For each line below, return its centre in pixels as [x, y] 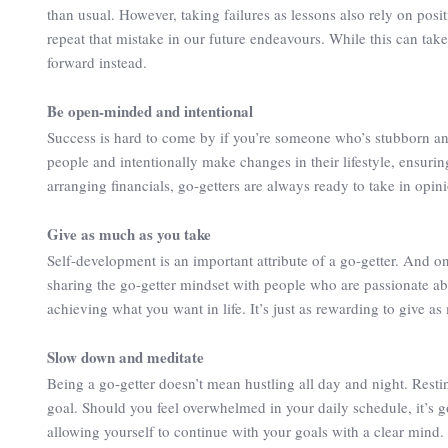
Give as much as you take [129, 234]
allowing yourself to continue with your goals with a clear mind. [245, 431]
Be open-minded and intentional [150, 111]
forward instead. [97, 62]
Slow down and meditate [125, 357]
